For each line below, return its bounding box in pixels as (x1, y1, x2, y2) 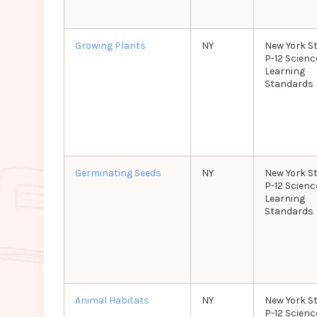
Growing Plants (74, 40, 146, 52)
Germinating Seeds (74, 167, 161, 180)
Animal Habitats (74, 294, 149, 307)
